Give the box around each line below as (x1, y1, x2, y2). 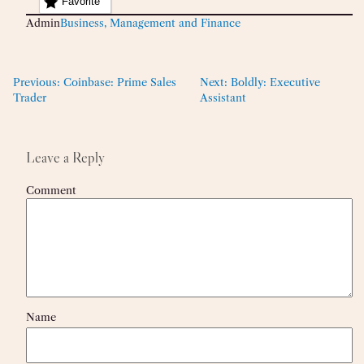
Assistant (200, 90, 247, 104)
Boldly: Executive (231, 75, 321, 89)
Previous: (13, 75, 60, 89)
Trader (13, 90, 46, 104)
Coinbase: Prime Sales (63, 75, 176, 89)
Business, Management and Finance (60, 15, 240, 29)
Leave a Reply (26, 148, 105, 167)
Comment (26, 183, 76, 197)
